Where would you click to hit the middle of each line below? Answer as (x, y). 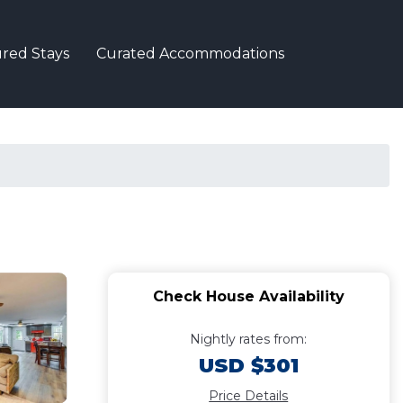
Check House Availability (248, 296)
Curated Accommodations (190, 54)
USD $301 (248, 366)
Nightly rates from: (249, 339)
